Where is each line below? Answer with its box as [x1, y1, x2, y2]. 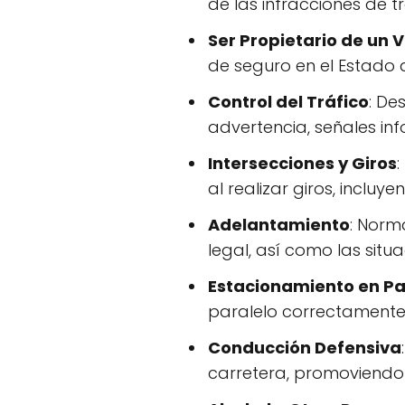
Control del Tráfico [208, 89, 369, 113]
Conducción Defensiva [208, 335, 401, 359]
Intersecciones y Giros [208, 151, 397, 174]
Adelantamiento [208, 212, 350, 236]
